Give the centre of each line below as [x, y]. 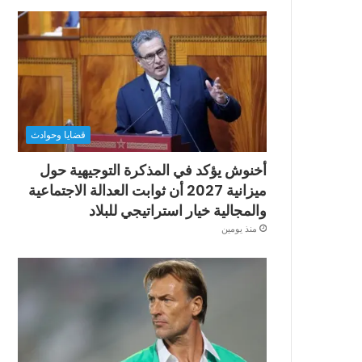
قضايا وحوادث [59, 134]
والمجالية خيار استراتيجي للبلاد [178, 210]
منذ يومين [239, 228]
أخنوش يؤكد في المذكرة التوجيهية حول [153, 170]
